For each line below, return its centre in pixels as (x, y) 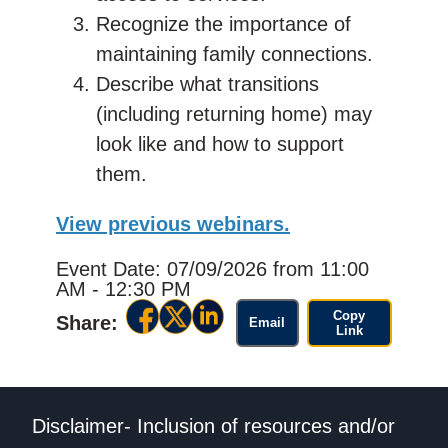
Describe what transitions (207, 83)
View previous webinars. (173, 223)
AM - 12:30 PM (123, 288)
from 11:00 (321, 268)
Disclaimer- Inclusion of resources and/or (213, 426)
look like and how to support (220, 143)
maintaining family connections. (234, 53)
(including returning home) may (234, 113)
